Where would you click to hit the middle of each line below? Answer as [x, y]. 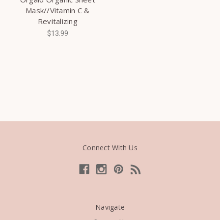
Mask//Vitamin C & [58, 10]
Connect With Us [110, 147]
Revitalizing [57, 21]
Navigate [110, 207]
